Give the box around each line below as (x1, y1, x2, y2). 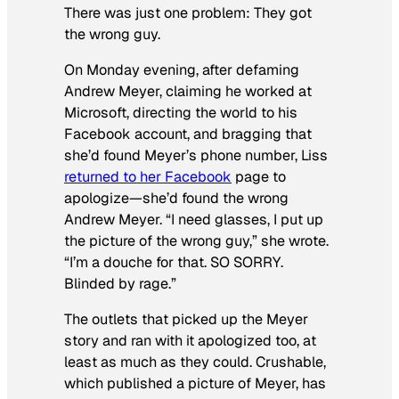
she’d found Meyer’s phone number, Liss (64, 146, 328, 166)
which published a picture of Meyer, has (64, 374, 326, 394)
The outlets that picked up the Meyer (64, 310, 308, 330)
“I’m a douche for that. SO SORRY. (64, 253, 283, 273)
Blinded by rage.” (64, 274, 176, 294)
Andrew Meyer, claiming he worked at (64, 82, 312, 102)
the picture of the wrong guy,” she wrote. (64, 232, 329, 251)
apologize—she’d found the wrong (64, 189, 289, 208)
